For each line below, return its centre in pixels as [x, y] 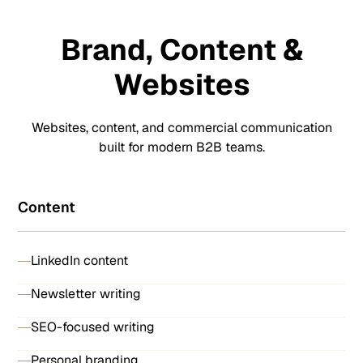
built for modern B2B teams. [181, 147]
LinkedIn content [80, 261]
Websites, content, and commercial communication [181, 128]
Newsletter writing [86, 294]
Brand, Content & [181, 50]
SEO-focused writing [93, 327]
